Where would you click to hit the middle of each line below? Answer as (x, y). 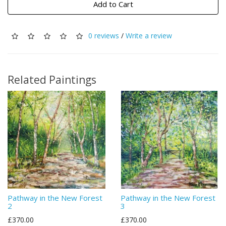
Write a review (149, 35)
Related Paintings (52, 80)
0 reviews (104, 35)
